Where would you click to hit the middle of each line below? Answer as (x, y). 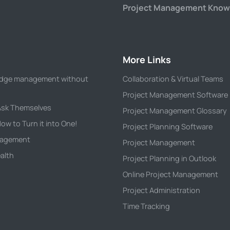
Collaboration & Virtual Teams (173, 79)
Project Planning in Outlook (169, 158)
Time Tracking (146, 206)
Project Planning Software (168, 127)
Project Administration (161, 190)
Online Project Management (170, 174)
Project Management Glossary (175, 111)
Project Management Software (175, 95)
